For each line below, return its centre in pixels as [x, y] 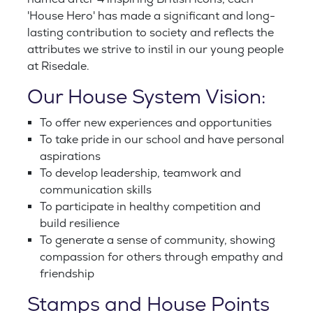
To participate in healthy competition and [150, 207]
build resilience [80, 224]
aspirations [70, 157]
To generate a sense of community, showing [158, 241]
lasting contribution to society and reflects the [151, 33]
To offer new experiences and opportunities [156, 123]
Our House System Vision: [146, 98]
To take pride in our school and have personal [162, 140]
